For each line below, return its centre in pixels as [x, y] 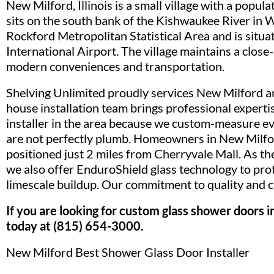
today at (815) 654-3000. [75, 225]
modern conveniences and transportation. [115, 66]
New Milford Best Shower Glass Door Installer [128, 252]
